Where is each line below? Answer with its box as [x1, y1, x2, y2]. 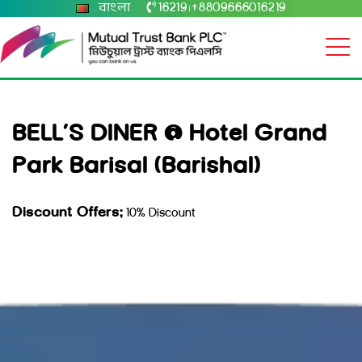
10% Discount [123, 208, 196, 221]
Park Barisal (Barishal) [12, 154, 261, 180]
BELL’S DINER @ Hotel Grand [12, 122, 327, 148]
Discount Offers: [12, 205, 123, 221]
